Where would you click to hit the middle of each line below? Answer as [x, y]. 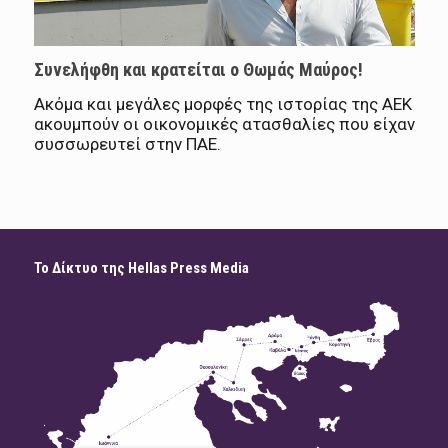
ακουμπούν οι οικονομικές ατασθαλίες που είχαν [224, 124]
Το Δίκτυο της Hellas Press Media [141, 268]
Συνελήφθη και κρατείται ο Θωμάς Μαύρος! [198, 69]
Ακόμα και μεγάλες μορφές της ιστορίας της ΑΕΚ [222, 104]
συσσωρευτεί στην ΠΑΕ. [127, 144]
